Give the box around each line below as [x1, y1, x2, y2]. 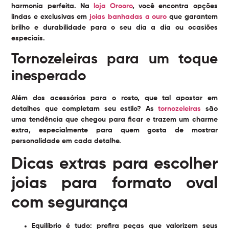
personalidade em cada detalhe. [11, 138, 122, 145]
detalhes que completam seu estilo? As [11, 105, 158, 113]
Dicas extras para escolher [11, 155, 218, 172]
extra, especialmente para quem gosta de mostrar [11, 127, 218, 134]
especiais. [11, 35, 45, 42]
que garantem [167, 13, 218, 20]
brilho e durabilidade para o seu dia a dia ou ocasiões [11, 24, 218, 31]
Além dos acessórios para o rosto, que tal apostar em [11, 95, 218, 102]
